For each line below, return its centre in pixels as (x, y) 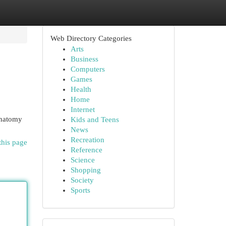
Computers (88, 69)
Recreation (87, 140)
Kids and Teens (95, 120)
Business (84, 59)
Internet (82, 109)
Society (82, 180)
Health (81, 89)
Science (82, 160)
